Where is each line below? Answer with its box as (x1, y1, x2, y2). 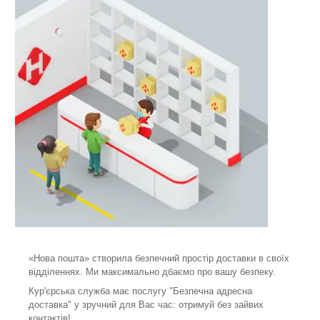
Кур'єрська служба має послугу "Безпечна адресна (29, 286, 252, 297)
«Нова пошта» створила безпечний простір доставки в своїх (29, 253, 289, 264)
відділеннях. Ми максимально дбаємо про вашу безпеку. (29, 266, 276, 278)
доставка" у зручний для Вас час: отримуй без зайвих (29, 299, 264, 311)
